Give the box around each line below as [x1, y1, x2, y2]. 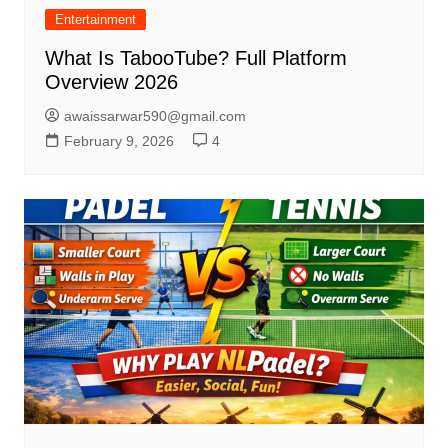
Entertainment [54, 12, 136, 28]
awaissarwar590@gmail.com [63, 108, 246, 125]
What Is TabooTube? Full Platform [44, 47, 347, 70]
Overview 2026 [44, 71, 178, 94]
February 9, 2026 [63, 133, 174, 150]
